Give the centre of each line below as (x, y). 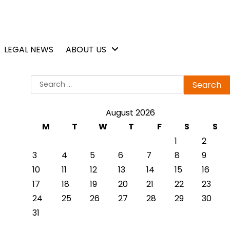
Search (44, 81)
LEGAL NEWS (28, 50)
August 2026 (130, 113)
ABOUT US (86, 50)
